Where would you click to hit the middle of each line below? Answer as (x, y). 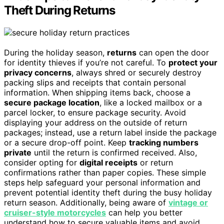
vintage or (188, 202)
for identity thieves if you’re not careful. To (86, 62)
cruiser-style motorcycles (55, 212)
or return (155, 162)
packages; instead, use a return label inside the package (110, 132)
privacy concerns (38, 72)
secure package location (52, 102)
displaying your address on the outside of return (95, 122)
